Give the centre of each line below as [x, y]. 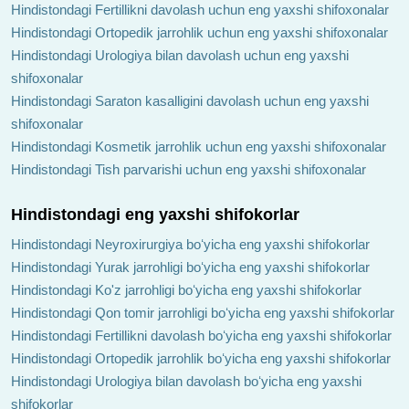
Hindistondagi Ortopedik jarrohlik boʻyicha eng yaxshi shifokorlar [201, 358]
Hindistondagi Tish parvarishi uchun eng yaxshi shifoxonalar [189, 169]
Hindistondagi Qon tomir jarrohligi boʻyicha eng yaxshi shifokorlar [203, 312]
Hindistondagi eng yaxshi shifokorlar [155, 214]
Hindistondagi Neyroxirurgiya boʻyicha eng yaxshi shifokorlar [190, 244]
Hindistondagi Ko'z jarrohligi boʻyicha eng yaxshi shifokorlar [186, 289]
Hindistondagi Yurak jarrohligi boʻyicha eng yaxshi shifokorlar [190, 267]
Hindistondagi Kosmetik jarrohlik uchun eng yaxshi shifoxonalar [199, 146]
